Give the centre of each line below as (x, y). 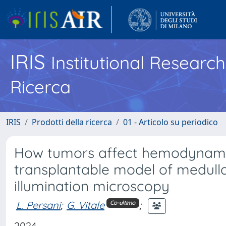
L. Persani (38, 205)
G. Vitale (86, 205)
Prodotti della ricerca (72, 122)
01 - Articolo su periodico (171, 122)
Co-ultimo (123, 203)
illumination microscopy (92, 186)
